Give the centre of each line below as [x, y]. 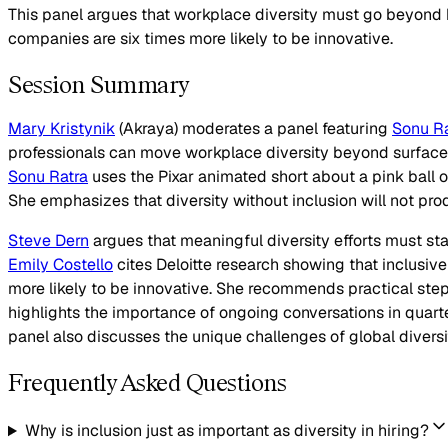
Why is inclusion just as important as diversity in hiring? [226, 431]
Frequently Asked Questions [147, 383]
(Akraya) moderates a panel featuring [253, 129]
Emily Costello [60, 265]
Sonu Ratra [48, 177]
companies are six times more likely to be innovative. [200, 38]
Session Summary [98, 84]
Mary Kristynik [61, 129]
